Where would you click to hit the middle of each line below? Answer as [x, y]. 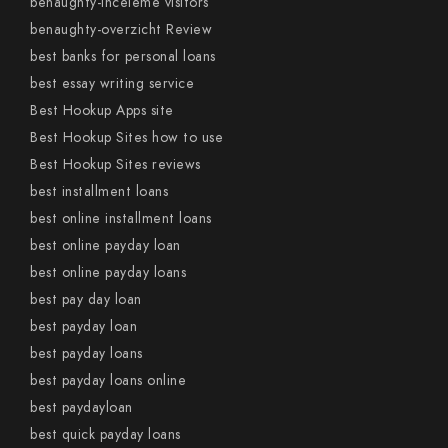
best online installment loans [121, 218]
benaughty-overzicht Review [121, 29]
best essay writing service [112, 83]
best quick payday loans [105, 434]
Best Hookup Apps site [102, 110]
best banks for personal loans [123, 56]
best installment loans [99, 191]
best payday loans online [108, 380]
